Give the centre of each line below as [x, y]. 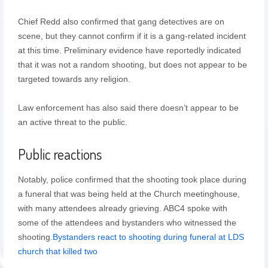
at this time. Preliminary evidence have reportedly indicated [129, 50]
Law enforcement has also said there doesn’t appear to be [128, 107]
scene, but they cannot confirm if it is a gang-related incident [132, 36]
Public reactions [60, 154]
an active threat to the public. [72, 122]
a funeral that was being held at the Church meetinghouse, [129, 194]
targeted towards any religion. [74, 79]
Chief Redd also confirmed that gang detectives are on [121, 21]
